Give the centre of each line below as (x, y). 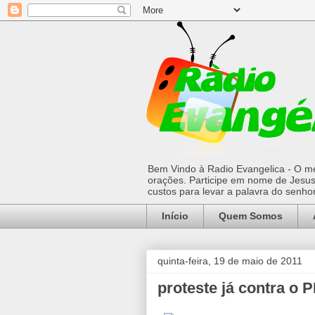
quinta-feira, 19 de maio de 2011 (230, 261)
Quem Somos (251, 216)
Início (175, 216)
